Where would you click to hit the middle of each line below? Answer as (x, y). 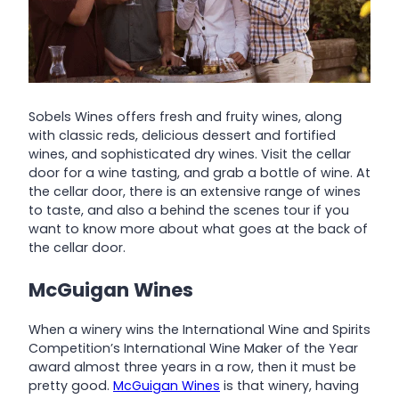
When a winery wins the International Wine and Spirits (199, 329)
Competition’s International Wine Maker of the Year (193, 348)
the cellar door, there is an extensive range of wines (195, 191)
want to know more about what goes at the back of (198, 228)
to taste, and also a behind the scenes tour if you (189, 210)
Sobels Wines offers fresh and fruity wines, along (185, 116)
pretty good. (71, 385)
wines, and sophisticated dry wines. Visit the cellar (190, 154)
